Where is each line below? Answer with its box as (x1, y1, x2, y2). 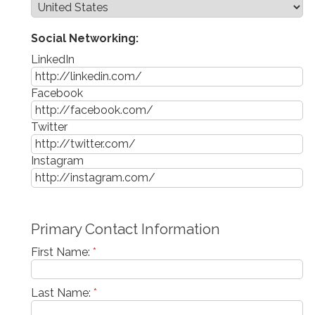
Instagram (31, 153, 84, 167)
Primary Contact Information (31, 219, 220, 238)
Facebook (31, 86, 83, 100)
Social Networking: (31, 31, 139, 45)
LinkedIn (31, 52, 75, 66)
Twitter (31, 120, 67, 134)
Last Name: (31, 285, 94, 300)
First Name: (31, 245, 93, 259)
